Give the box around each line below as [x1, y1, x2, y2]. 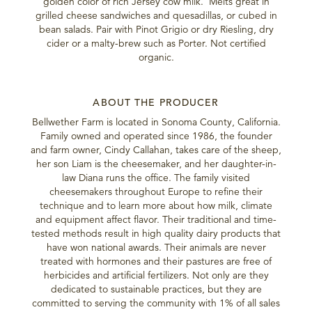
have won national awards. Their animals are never [46, 241, 266, 254]
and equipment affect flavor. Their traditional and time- [36, 213, 276, 226]
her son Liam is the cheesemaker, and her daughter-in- [36, 157, 276, 171]
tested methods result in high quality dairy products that [31, 227, 281, 240]
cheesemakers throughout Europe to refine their [49, 185, 263, 198]
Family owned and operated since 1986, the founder [40, 130, 272, 143]
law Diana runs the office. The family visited [62, 171, 250, 185]
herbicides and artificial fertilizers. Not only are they [43, 269, 269, 282]
